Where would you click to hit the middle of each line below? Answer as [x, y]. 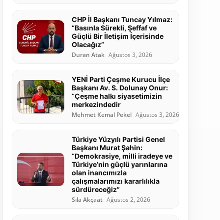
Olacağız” [88, 45]
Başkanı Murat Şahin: [107, 148]
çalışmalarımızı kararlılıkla [115, 181]
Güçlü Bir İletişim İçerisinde [117, 36]
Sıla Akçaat [87, 200]
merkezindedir [96, 105]
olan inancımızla [99, 173]
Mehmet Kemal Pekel [101, 115]
